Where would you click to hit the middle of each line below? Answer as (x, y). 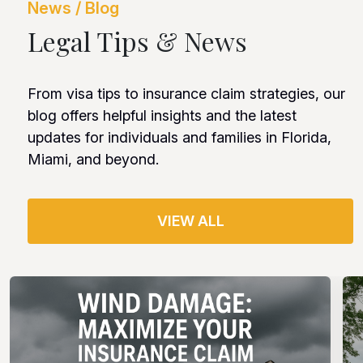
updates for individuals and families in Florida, (180, 137)
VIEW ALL (190, 220)
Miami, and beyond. (94, 159)
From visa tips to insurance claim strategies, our (187, 93)
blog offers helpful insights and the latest (162, 115)
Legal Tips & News (138, 41)
